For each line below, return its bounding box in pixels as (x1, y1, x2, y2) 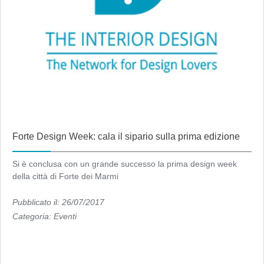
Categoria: (12, 212, 54, 221)
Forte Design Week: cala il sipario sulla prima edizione (12, 131, 240, 141)
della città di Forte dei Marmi (12, 171, 118, 181)
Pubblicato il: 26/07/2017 (12, 197, 104, 207)
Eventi (54, 212, 77, 221)
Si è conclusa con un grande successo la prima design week (12, 159, 237, 169)
